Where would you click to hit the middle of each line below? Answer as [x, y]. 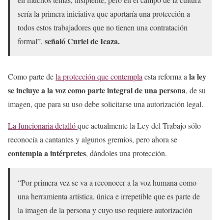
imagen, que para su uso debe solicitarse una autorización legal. [106, 104]
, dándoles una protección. [126, 153]
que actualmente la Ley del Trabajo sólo [139, 125]
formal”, [31, 41]
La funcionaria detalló [43, 125]
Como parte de [32, 76]
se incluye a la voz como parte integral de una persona [97, 90]
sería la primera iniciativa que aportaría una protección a [104, 14]
